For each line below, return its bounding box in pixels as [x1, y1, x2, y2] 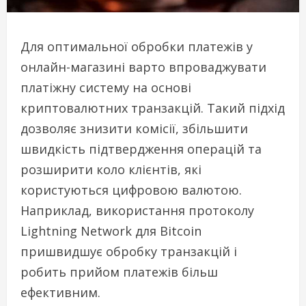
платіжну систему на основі [20, 79, 191, 96]
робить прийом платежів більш [20, 264, 218, 281]
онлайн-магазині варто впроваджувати [20, 59, 266, 76]
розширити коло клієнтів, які [20, 161, 201, 178]
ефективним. [20, 284, 100, 301]
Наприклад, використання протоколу [20, 202, 254, 219]
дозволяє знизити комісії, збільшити [20, 120, 248, 137]
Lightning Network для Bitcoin [20, 223, 201, 240]
